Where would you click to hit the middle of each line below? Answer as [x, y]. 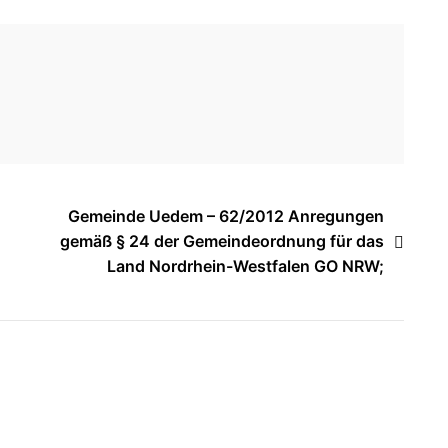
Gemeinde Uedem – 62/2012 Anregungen [226, 216]
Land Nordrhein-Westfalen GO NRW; [245, 266]
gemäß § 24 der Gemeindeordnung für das [222, 241]
